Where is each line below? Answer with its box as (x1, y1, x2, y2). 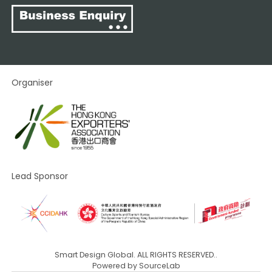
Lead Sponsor (12, 169, 69, 182)
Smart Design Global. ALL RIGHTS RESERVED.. (55, 250, 217, 260)
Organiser (12, 76, 53, 89)
